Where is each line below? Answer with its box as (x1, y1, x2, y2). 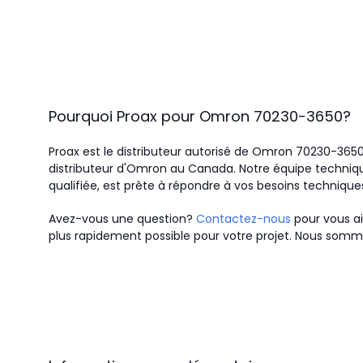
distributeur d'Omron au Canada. (49, 160, 236, 177)
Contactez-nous (196, 211, 291, 227)
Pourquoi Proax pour (49, 106, 195, 126)
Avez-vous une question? (49, 211, 196, 227)
